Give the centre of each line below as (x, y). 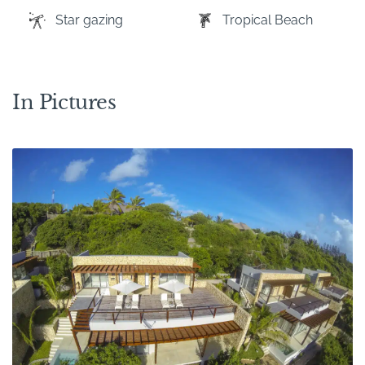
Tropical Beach (267, 20)
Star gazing (89, 20)
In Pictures (64, 102)
